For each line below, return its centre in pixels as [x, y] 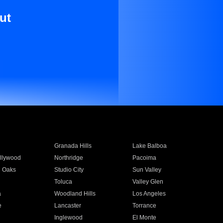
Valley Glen [148, 182]
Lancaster [67, 206]
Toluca [63, 182]
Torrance [145, 206]
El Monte [145, 218]
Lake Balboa [150, 146]
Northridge [68, 158]
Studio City [69, 170]
